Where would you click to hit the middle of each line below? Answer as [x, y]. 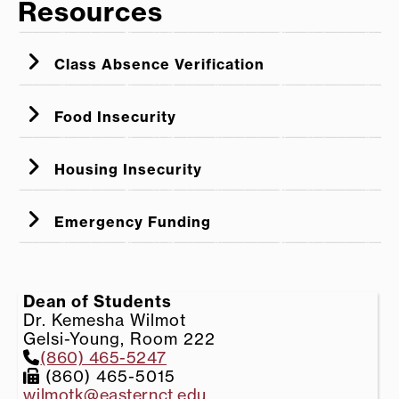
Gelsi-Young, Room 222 [120, 338]
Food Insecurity [113, 116]
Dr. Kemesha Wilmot [105, 319]
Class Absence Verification [157, 64]
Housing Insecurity [126, 169]
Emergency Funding [130, 221]
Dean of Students [98, 301]
